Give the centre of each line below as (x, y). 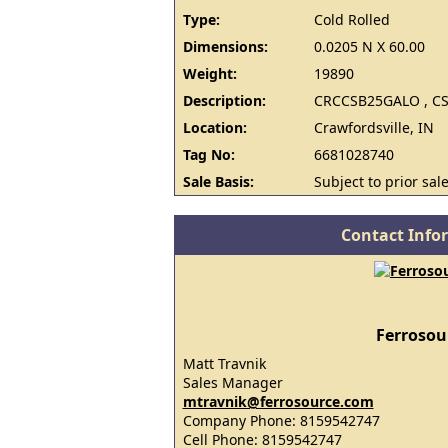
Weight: (209, 73)
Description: (224, 100)
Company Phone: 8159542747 (281, 420)
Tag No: (208, 154)
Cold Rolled (351, 19)
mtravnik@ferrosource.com (278, 401)
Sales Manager (232, 382)
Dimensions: (225, 46)
